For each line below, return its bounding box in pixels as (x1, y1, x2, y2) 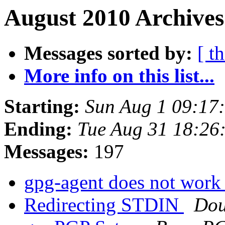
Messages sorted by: (24, 42, 192, 64)
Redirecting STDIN (24, 194, 184, 216)
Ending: (4, 118, 72, 140)
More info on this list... (24, 65, 214, 87)
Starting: (4, 95, 80, 118)
